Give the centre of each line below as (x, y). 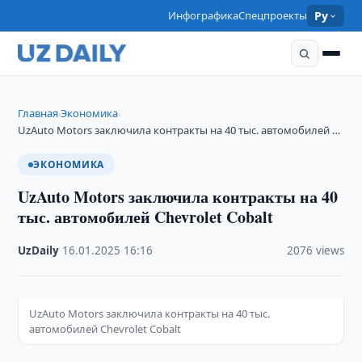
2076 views (315, 250)
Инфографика (204, 15)
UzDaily (39, 250)
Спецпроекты (273, 15)
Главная (38, 113)
